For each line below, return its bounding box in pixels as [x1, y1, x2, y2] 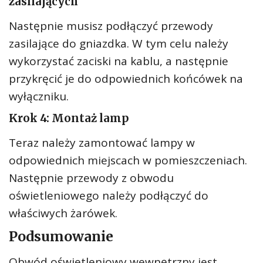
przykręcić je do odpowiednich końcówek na [9, 71, 243, 86]
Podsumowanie [9, 228, 113, 245]
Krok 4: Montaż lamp [9, 112, 129, 125]
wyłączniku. [9, 89, 69, 104]
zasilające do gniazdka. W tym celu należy [9, 36, 228, 51]
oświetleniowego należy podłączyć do [9, 188, 208, 203]
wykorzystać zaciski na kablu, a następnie [9, 53, 228, 69]
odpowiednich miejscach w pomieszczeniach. [9, 153, 247, 168]
